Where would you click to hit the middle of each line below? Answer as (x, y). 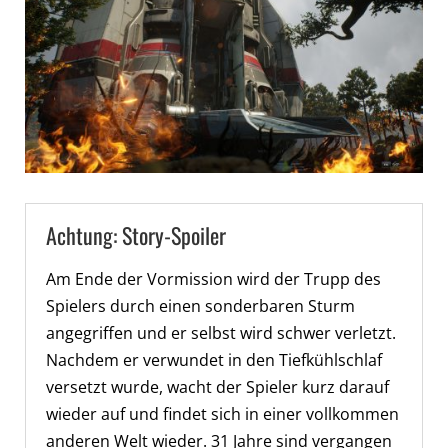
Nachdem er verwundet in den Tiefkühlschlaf (214, 359)
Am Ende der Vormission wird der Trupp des (213, 278)
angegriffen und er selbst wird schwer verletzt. (221, 332)
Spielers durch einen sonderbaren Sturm (200, 305)
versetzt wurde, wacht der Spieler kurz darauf (217, 386)
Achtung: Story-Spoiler (136, 234)
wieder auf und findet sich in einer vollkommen (222, 413)
